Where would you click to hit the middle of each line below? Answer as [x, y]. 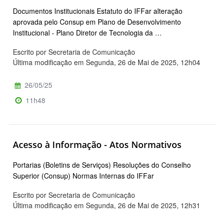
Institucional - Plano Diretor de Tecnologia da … [87, 33]
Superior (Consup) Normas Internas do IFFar [83, 176]
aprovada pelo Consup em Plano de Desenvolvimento [97, 22]
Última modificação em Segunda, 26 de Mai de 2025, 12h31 [107, 205]
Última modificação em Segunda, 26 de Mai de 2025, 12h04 [107, 62]
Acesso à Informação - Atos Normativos [97, 145]
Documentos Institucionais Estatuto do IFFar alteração [98, 11]
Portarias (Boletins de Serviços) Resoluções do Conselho [102, 165]
